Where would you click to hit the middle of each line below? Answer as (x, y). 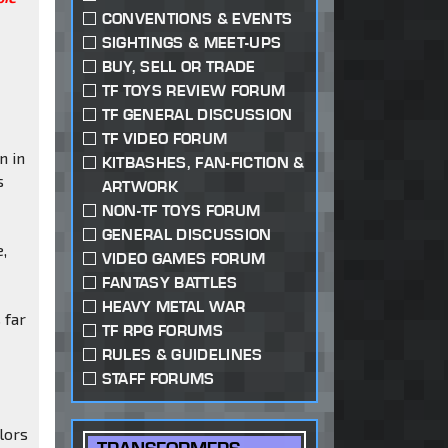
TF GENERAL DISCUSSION (197, 115)
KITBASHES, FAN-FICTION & (203, 163)
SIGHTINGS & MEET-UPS (191, 43)
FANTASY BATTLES (169, 283)
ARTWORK (140, 187)
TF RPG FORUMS (162, 331)
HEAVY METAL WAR (173, 307)
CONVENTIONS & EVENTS (197, 19)
